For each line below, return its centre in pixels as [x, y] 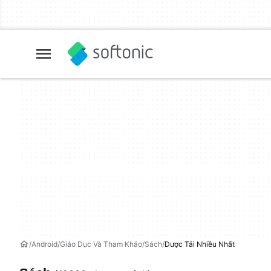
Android [44, 244]
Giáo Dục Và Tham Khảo [101, 244]
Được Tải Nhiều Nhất [200, 244]
